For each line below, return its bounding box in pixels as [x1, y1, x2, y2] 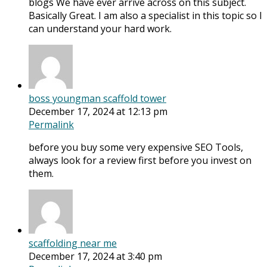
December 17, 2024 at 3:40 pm [29, 250, 162, 263]
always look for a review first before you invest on [29, 154, 252, 167]
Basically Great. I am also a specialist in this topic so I [29, 9, 262, 23]
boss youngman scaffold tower [29, 92, 166, 105]
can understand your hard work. [29, 22, 172, 36]
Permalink [29, 118, 74, 132]
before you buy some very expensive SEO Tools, [29, 141, 243, 154]
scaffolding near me [29, 237, 117, 250]
